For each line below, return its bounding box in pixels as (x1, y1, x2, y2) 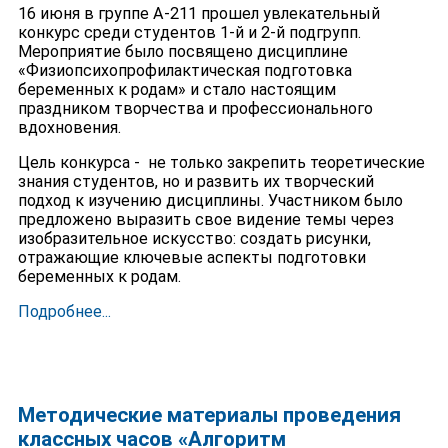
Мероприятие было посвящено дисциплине (17, 41, 348, 61)
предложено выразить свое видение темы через (17, 209, 394, 229)
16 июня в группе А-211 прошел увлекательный (17, 3, 380, 23)
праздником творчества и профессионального (17, 98, 373, 118)
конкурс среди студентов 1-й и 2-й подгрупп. (17, 22, 361, 42)
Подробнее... (17, 302, 111, 322)
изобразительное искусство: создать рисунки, (17, 228, 371, 248)
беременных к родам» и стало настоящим (17, 79, 336, 99)
